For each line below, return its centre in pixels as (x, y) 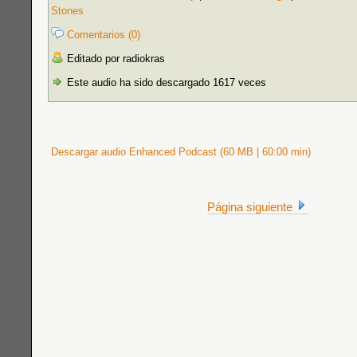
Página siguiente (251, 207)
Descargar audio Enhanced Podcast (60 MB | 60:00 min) (179, 152)
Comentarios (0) (104, 35)
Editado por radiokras (114, 59)
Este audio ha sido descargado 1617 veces (165, 82)
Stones (67, 11)
